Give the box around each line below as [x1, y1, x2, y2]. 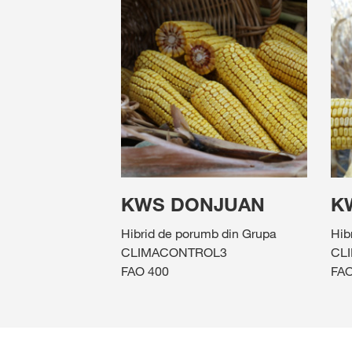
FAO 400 [121, 263, 169, 280]
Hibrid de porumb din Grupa [121, 225, 277, 242]
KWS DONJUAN [121, 193, 265, 217]
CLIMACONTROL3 [121, 244, 227, 261]
